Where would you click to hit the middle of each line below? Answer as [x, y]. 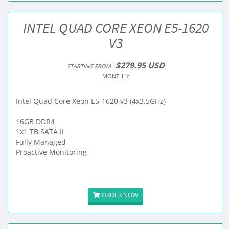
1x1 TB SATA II [40, 132]
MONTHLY [116, 76]
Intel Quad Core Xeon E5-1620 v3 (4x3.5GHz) [91, 101]
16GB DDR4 [35, 121]
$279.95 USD [140, 65]
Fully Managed [41, 142]
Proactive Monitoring [51, 152]
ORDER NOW [119, 195]
